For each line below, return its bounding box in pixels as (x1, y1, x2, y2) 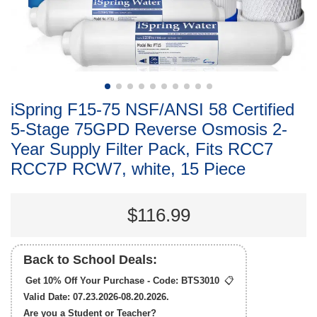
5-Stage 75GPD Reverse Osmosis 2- (11, 120, 287, 139)
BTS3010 (181, 275, 219, 287)
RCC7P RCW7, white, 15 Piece (11, 159, 246, 179)
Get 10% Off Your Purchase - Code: (25, 275, 181, 287)
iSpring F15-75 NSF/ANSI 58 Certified (11, 100, 294, 120)
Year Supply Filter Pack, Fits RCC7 (11, 139, 273, 159)
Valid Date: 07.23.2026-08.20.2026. (23, 292, 169, 303)
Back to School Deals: (23, 253, 157, 267)
